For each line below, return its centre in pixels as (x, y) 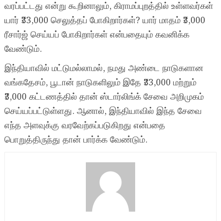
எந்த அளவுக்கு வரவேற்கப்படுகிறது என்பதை (85, 126)
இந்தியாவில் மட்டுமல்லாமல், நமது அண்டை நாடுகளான (104, 69)
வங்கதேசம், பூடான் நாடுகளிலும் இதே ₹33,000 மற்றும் (100, 83)
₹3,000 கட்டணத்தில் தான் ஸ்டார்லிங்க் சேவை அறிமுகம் (104, 97)
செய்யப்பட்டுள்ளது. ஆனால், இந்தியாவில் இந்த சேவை (103, 111)
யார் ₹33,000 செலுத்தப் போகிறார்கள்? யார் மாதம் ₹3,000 (105, 21)
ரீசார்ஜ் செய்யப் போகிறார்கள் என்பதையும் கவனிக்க (97, 35)
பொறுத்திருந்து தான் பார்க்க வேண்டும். (76, 140)
